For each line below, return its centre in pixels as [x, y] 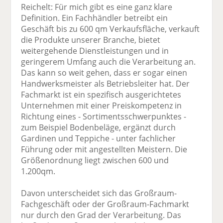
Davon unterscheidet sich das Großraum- [99, 193]
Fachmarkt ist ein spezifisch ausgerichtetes [101, 95]
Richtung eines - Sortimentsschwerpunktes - [104, 117]
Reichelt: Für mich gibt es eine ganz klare [97, 7]
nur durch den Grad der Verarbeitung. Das [101, 215]
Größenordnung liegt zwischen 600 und [95, 161]
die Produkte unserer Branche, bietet [91, 40]
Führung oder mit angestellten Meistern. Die [104, 150]
